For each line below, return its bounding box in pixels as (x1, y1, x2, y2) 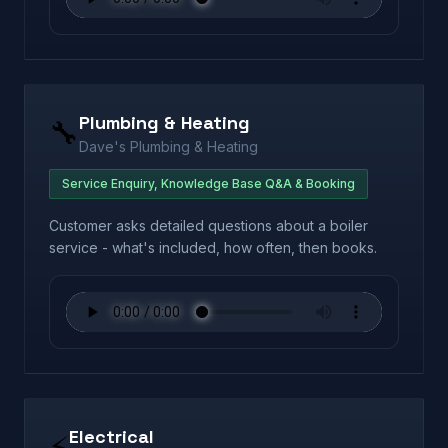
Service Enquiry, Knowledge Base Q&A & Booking (62, 176, 355, 191)
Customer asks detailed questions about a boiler (49, 217, 368, 234)
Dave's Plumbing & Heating (79, 138, 258, 155)
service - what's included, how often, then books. (49, 239, 377, 256)
